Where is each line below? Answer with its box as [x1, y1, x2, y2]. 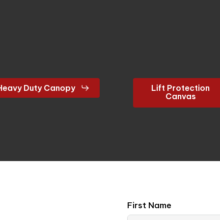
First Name [127, 200, 172, 211]
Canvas [165, 91, 196, 101]
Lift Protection [151, 82, 210, 93]
